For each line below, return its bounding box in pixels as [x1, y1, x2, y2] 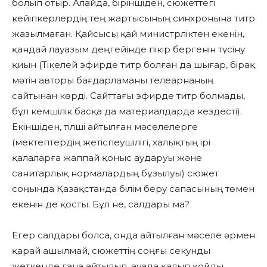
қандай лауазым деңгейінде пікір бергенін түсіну [12, 44, 245, 55]
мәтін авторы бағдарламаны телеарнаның [12, 74, 213, 86]
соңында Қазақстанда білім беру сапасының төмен [12, 183, 254, 195]
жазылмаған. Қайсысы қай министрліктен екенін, [12, 28, 244, 40]
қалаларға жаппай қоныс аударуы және [12, 152, 202, 164]
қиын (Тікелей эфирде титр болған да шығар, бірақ [12, 59, 255, 71]
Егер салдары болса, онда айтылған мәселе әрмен [12, 229, 255, 241]
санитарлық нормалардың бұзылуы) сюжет [12, 167, 219, 179]
